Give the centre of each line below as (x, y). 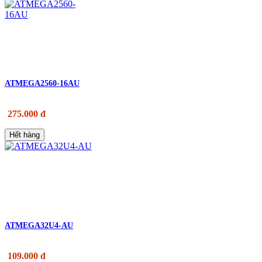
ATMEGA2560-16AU (42, 83)
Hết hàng (25, 135)
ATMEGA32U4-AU (39, 225)
